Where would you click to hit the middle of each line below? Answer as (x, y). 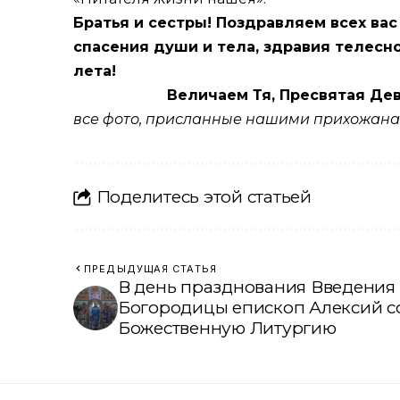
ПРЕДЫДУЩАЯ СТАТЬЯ (150, 269)
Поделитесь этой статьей (204, 196)
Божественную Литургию (227, 329)
